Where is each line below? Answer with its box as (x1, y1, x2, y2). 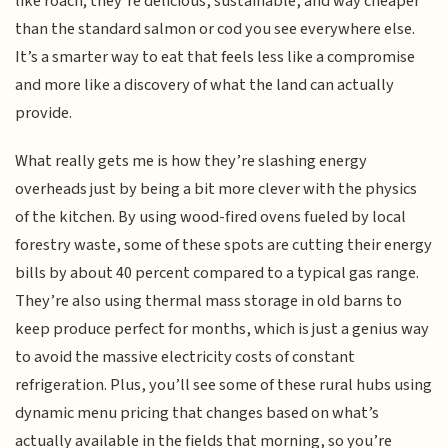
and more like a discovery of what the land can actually (15, 72, 395, 97)
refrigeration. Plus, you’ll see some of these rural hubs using (15, 373, 433, 398)
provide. (15, 100, 73, 125)
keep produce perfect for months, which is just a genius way (15, 317, 430, 342)
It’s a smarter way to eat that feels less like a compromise (15, 44, 416, 69)
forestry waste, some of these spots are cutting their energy (15, 233, 433, 258)
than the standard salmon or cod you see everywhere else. (15, 16, 416, 41)
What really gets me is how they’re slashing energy (15, 149, 368, 174)
